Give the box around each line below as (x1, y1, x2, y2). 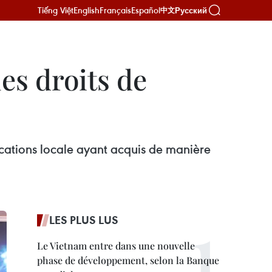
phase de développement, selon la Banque (37, 254, 219, 267)
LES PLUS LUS (49, 212, 118, 227)
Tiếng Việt (38, 4, 73, 16)
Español (131, 4, 160, 16)
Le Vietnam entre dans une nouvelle (37, 239, 195, 252)
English (73, 4, 100, 16)
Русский (175, 5, 207, 15)
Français (100, 4, 131, 16)
